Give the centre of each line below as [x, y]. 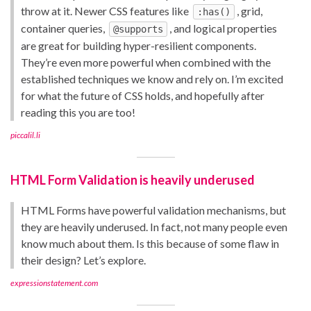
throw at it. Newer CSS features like [106, 10]
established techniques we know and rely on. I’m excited [152, 78]
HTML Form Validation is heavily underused [133, 179]
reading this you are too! [78, 112]
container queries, [64, 28]
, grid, [250, 10]
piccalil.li [25, 135]
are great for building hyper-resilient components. [138, 45]
